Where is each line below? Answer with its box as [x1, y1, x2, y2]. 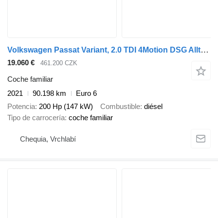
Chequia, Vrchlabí [20, 135, 76, 144]
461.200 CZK [40, 59, 77, 67]
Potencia [7, 102, 35, 110]
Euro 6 [76, 89, 97, 98]
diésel [144, 102, 163, 110]
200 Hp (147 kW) [39, 102, 93, 110]
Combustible [100, 102, 140, 110]
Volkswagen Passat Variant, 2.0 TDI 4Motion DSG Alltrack [200, 45, 209, 54]
